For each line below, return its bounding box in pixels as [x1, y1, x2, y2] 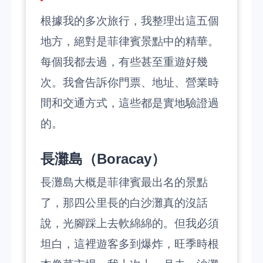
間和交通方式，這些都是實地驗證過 [41, 97, 219, 109]
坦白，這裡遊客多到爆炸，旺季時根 [41, 238, 219, 250]
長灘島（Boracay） [41, 151, 166, 167]
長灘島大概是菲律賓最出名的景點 [41, 176, 208, 188]
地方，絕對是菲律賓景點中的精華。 [41, 35, 219, 48]
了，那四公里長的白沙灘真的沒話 [41, 197, 208, 209]
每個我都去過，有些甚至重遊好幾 [41, 56, 208, 68]
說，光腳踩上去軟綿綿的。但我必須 [41, 217, 219, 230]
